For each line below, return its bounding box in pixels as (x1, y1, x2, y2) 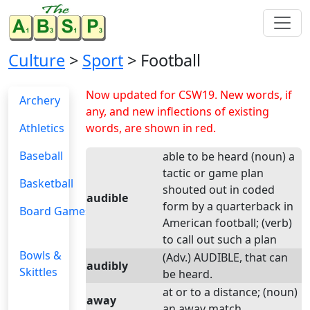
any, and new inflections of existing (86, 104, 269, 119)
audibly (86, 258, 128, 273)
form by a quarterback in (163, 199, 293, 214)
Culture (8, 49, 65, 71)
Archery (19, 93, 60, 108)
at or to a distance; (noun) (163, 284, 298, 300)
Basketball (19, 176, 73, 191)
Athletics (19, 120, 64, 136)
